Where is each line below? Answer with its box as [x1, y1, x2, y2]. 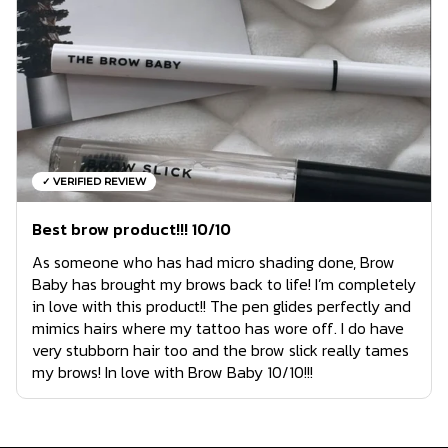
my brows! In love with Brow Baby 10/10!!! [32, 359, 313, 384]
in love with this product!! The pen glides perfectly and [32, 293, 411, 318]
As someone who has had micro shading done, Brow [32, 249, 395, 274]
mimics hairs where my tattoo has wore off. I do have [32, 315, 404, 340]
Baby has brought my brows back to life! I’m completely [32, 271, 416, 296]
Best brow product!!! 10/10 [32, 216, 231, 241]
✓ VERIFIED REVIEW [42, 174, 146, 188]
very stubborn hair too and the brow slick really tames [32, 337, 409, 362]
